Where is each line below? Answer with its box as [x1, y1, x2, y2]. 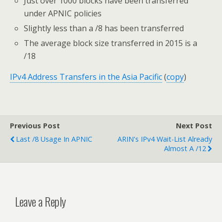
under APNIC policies [24, 8, 102, 19]
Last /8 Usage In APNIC [16, 134, 92, 144]
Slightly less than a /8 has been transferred [24, 23, 184, 34]
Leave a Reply [15, 192, 66, 211]
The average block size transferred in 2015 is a [24, 38, 198, 49]
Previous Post [10, 121, 60, 131]
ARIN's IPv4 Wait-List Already [117, 134, 212, 144]
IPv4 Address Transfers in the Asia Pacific [10, 71, 162, 83]
